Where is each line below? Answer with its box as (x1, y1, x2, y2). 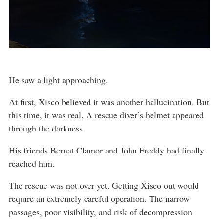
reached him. (9, 157, 55, 170)
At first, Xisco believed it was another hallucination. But (9, 96, 209, 108)
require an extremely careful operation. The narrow (9, 193, 190, 205)
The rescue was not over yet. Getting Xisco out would (9, 179, 199, 192)
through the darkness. (9, 122, 85, 134)
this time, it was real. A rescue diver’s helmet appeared (9, 109, 204, 121)
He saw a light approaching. (9, 74, 108, 86)
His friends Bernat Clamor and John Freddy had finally (9, 144, 204, 156)
